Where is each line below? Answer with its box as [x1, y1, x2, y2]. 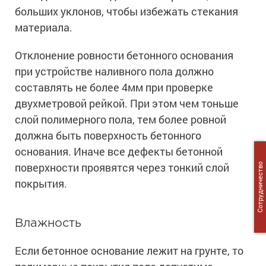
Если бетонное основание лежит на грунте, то [15, 243, 243, 258]
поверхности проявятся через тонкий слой [15, 160, 229, 175]
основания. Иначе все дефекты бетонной [15, 144, 223, 159]
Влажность [15, 218, 81, 229]
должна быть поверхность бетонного [15, 128, 201, 143]
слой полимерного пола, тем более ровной [15, 112, 226, 127]
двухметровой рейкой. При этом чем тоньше [15, 96, 239, 111]
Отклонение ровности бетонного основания [15, 48, 233, 63]
